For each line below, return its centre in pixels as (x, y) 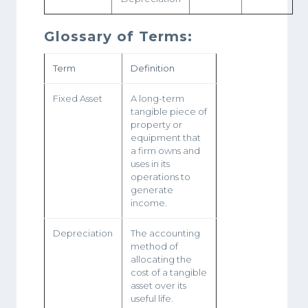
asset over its (158, 285)
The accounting (165, 233)
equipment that (166, 137)
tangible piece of (169, 111)
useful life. (152, 298)
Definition (153, 68)
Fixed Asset (78, 98)
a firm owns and (165, 150)
